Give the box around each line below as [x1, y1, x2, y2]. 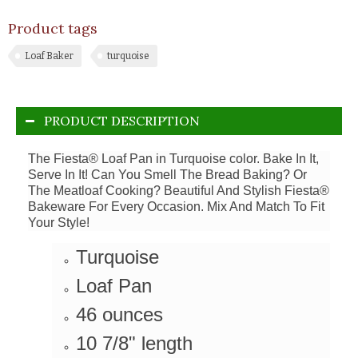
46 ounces [76, 303, 163, 325]
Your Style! [28, 215, 89, 229]
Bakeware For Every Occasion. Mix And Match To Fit [28, 199, 324, 213]
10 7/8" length [76, 332, 193, 354]
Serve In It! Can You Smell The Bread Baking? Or [28, 167, 307, 181]
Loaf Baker [25, 50, 74, 62]
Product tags [8, 18, 97, 38]
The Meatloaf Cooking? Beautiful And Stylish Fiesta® [28, 183, 329, 197]
